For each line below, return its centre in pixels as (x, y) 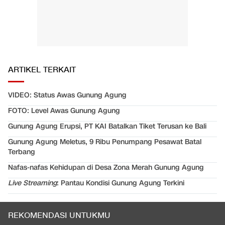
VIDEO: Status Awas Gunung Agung (67, 95)
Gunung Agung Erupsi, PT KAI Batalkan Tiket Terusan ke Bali (107, 127)
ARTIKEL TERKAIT (42, 70)
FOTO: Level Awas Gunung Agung (64, 111)
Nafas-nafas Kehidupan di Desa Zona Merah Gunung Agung (106, 168)
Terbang (22, 152)
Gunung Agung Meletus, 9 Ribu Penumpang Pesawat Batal (105, 142)
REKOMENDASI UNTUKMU (59, 216)
